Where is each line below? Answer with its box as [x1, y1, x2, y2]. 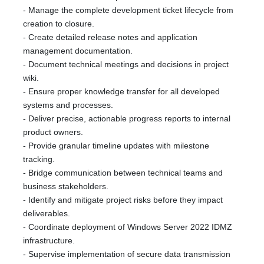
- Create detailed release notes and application [23, 32, 197, 42]
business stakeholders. [23, 181, 108, 191]
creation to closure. [23, 19, 94, 28]
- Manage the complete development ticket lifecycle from [23, 5, 233, 15]
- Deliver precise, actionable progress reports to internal [23, 114, 230, 123]
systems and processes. [23, 100, 113, 110]
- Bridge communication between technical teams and [23, 168, 223, 177]
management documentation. [23, 46, 133, 55]
